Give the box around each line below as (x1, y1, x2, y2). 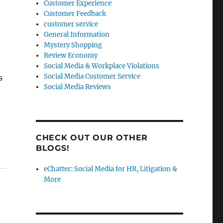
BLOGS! (35, 143, 70, 153)
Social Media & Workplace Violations (44, 61, 160, 70)
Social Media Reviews (44, 82, 111, 91)
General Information (44, 30, 110, 39)
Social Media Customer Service (44, 72, 141, 81)
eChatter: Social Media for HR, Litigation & (44, 164, 178, 173)
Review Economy (44, 51, 98, 60)
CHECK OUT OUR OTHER (35, 132, 148, 142)
